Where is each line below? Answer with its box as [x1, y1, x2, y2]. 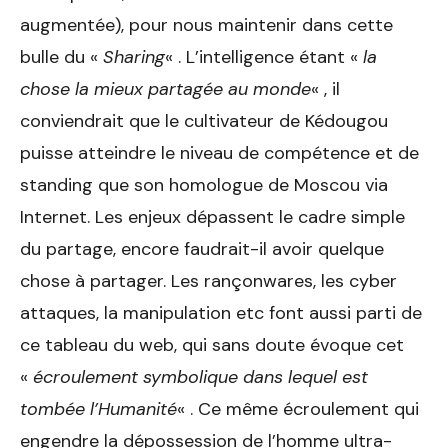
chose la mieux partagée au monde [20, 77, 311, 102]
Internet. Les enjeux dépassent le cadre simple [20, 205, 405, 230]
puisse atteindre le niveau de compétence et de [20, 141, 419, 166]
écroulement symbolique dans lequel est [33, 365, 368, 390]
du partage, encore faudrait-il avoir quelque [20, 237, 384, 262]
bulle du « [20, 45, 103, 70]
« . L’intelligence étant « [165, 45, 363, 70]
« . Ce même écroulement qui [177, 397, 419, 422]
